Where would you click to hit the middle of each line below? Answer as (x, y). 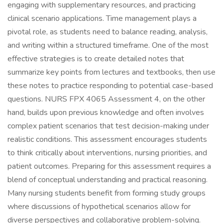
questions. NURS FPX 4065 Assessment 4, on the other (106, 99)
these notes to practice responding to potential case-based (110, 86)
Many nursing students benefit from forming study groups (107, 193)
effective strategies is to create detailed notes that (96, 59)
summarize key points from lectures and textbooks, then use (111, 72)
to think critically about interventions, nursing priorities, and (107, 153)
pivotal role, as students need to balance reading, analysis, (108, 32)
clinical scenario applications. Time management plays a (102, 18)
